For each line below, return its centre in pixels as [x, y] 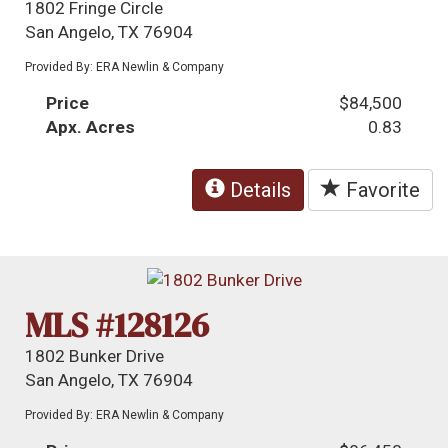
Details [258, 190]
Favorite [380, 190]
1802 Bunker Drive [95, 355]
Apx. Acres [91, 127]
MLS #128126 [117, 324]
